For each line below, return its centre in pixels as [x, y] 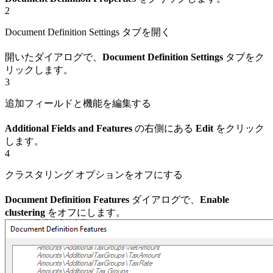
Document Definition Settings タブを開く [88, 32]
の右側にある [164, 128]
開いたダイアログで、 [54, 57]
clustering [25, 212]
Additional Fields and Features [69, 128]
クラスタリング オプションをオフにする [94, 174]
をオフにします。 [85, 212]
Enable [214, 199]
